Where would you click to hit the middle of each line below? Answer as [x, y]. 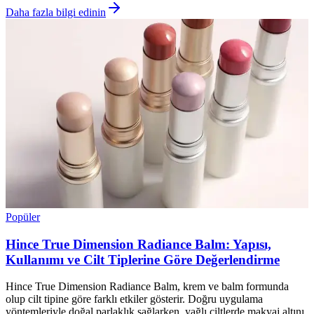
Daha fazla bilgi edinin [56, 12]
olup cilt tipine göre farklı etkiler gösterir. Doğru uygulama [134, 299]
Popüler [23, 217]
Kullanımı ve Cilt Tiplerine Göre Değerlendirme [143, 259]
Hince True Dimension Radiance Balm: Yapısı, [138, 244]
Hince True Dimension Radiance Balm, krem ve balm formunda [147, 287]
